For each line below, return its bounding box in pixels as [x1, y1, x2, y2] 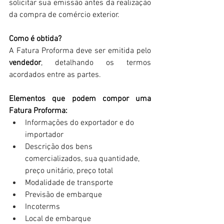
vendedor [9, 58, 41, 68]
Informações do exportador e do [25, 118, 136, 128]
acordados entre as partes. [9, 70, 101, 80]
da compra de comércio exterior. [9, 10, 119, 20]
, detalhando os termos [41, 58, 151, 68]
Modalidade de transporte [25, 178, 113, 188]
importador [25, 130, 63, 140]
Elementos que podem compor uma [9, 94, 151, 104]
